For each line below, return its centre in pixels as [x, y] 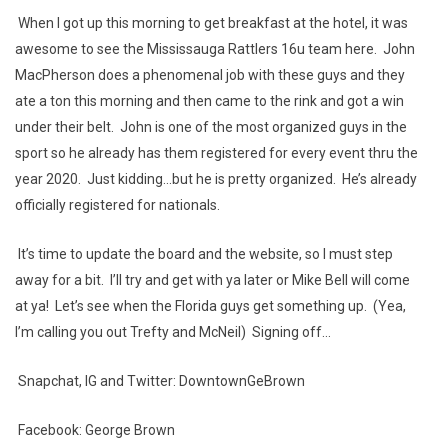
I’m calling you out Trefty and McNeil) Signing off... [173, 332]
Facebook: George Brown [95, 430]
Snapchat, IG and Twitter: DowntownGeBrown [160, 381]
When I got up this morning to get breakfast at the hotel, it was [211, 23]
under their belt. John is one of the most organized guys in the [211, 127]
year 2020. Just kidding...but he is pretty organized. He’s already [216, 179]
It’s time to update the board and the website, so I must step [204, 254]
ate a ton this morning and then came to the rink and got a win [209, 101]
